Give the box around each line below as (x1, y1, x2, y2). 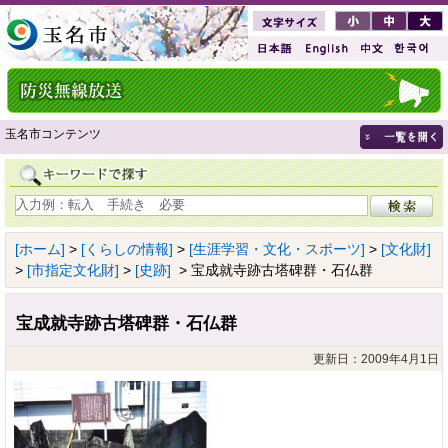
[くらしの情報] (81, 240, 173, 257)
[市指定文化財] (27, 261, 119, 278)
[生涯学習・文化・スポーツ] (189, 240, 365, 257)
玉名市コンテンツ (5, 127, 101, 141)
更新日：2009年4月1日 (313, 351, 439, 366)
